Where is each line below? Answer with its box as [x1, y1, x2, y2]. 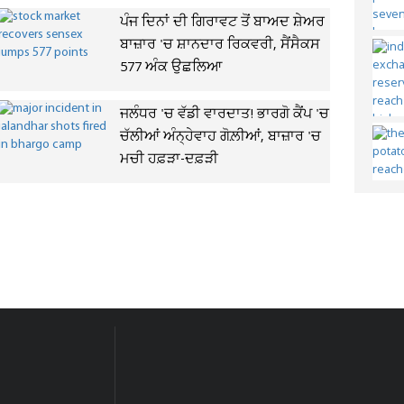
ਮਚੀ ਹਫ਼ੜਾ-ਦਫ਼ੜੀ [119, 150, 218, 170]
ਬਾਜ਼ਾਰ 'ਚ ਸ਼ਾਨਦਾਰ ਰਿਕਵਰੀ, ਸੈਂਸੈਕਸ [119, 35, 320, 55]
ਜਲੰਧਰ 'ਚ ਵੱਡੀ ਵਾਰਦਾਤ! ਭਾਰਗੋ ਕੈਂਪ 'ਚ [119, 105, 329, 124]
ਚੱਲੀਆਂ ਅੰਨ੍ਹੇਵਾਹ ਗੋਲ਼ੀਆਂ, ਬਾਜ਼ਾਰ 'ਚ [119, 127, 321, 147]
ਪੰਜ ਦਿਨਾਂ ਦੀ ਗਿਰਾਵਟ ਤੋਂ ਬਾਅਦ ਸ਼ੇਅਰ [119, 13, 325, 32]
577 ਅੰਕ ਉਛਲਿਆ [119, 58, 222, 78]
